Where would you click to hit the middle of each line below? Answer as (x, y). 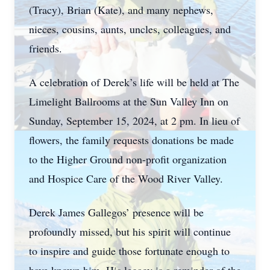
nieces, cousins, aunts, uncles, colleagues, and (130, 29)
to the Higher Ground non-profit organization (128, 159)
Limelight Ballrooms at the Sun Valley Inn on (129, 101)
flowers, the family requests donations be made (131, 140)
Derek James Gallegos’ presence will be (116, 212)
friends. (46, 48)
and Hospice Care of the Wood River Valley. (126, 178)
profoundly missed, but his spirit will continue (130, 231)
